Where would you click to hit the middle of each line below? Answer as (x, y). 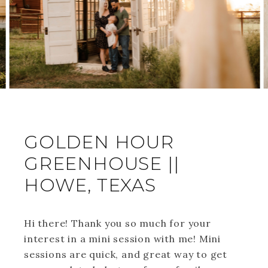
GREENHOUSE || (102, 164)
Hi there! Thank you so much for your (118, 223)
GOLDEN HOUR (99, 142)
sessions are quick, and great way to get (126, 254)
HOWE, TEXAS (90, 185)
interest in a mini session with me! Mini (122, 239)
